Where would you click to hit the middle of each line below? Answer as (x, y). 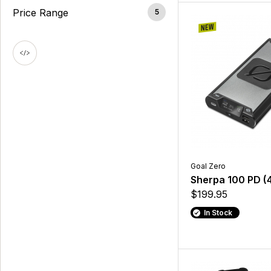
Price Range (41, 13)
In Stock (218, 213)
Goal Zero (208, 166)
